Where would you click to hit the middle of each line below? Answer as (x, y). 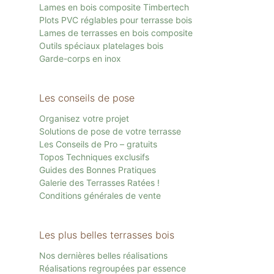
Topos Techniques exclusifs (94, 157)
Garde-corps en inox (80, 58)
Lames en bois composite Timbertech (114, 7)
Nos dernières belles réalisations (103, 255)
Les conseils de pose (87, 98)
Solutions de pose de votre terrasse (110, 131)
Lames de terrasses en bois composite (116, 33)
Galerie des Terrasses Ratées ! (99, 183)
